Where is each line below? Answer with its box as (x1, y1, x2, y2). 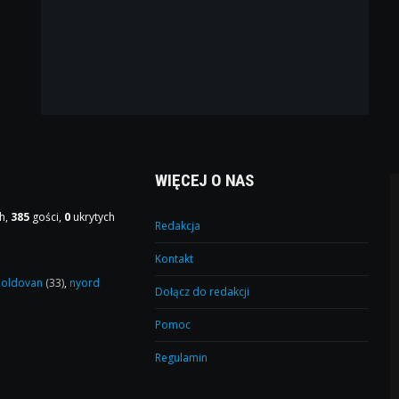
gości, (29, 209, 65, 225)
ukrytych (70, 209, 116, 225)
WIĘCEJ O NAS (155, 170, 255, 191)
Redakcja (155, 218, 201, 234)
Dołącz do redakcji (155, 284, 250, 300)
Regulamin (155, 350, 208, 366)
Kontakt (155, 251, 194, 267)
